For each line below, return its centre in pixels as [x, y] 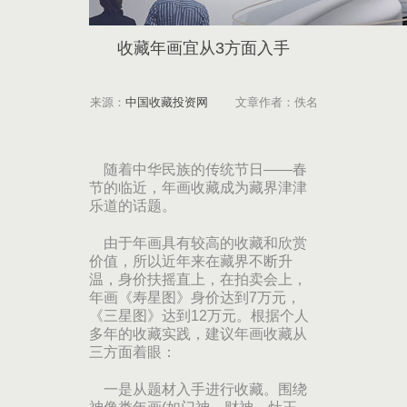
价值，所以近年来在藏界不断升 [191, 261]
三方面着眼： [133, 352]
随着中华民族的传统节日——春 [198, 169]
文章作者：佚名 [263, 102]
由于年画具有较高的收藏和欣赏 [198, 243]
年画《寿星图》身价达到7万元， [195, 298]
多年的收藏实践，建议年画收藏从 [198, 334]
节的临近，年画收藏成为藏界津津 [198, 188]
